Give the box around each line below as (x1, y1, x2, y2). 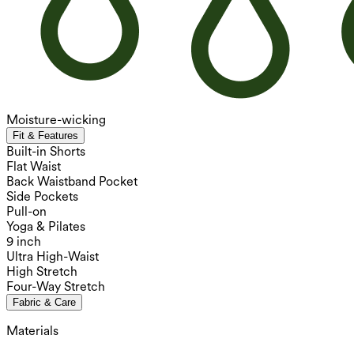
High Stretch (6, 263, 77, 279)
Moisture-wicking (6, 111, 106, 127)
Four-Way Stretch (6, 278, 105, 294)
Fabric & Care (13, 296, 76, 308)
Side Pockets (6, 188, 78, 204)
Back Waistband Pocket (6, 173, 137, 189)
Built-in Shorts (6, 143, 85, 159)
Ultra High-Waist (6, 248, 99, 264)
